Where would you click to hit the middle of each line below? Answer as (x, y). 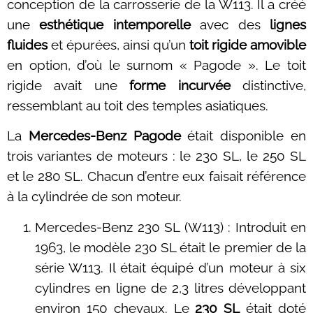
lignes (288, 24)
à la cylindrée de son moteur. (94, 197)
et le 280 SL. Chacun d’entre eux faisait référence (156, 176)
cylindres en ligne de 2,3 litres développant (170, 287)
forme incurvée (180, 85)
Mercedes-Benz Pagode (104, 136)
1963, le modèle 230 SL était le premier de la (170, 247)
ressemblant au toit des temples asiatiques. (138, 105)
